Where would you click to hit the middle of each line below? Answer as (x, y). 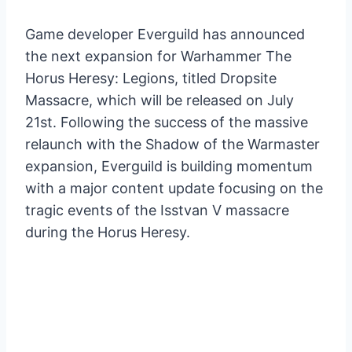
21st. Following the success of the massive (167, 123)
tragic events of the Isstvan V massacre (157, 211)
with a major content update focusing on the (174, 189)
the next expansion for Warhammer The (158, 57)
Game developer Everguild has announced (165, 35)
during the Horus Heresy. (108, 233)
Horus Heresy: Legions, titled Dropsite (151, 79)
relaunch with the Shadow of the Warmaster (172, 145)
